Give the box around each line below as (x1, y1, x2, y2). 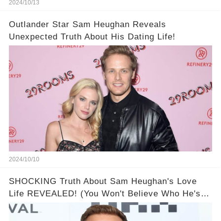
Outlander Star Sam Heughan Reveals (8, 19, 166, 29)
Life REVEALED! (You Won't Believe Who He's (8, 188, 80, 198)
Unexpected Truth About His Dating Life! (8, 32, 176, 41)
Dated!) (8, 201, 39, 211)
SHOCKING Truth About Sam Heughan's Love (8, 176, 197, 186)
